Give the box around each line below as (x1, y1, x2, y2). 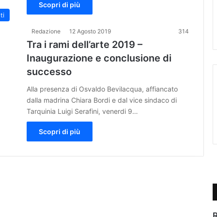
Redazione (31, 27, 61, 35)
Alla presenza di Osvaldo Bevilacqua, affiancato (27, 84, 178, 93)
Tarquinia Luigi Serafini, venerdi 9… (27, 107, 138, 115)
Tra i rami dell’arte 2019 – (27, 38, 142, 50)
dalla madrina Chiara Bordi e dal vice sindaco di (27, 95, 177, 104)
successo (27, 65, 72, 77)
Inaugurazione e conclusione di (27, 52, 171, 64)
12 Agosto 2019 (69, 27, 111, 35)
